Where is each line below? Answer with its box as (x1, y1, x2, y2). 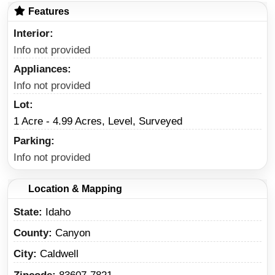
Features (25, 6, 69, 17)
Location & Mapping (25, 183, 122, 194)
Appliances (14, 63, 68, 76)
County (14, 227, 48, 239)
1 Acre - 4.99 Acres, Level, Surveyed (14, 115, 182, 128)
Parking (14, 134, 51, 147)
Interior (14, 27, 50, 39)
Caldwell (40, 248, 79, 260)
